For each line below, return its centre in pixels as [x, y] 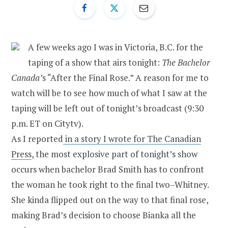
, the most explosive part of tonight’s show [115, 154]
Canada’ [27, 77]
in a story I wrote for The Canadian [132, 138]
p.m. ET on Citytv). [47, 123]
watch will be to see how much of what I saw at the [109, 93]
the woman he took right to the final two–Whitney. [110, 184]
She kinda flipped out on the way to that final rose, [110, 199]
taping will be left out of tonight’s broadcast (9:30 [107, 108]
